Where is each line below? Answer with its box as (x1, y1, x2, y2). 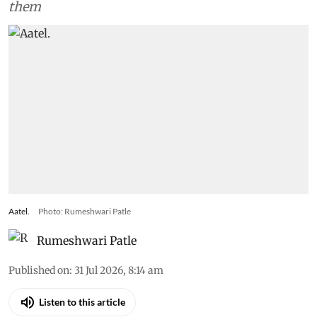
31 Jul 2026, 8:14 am (74, 263, 163, 277)
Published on (8, 263, 69, 277)
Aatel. (8, 205, 30, 217)
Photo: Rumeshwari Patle (38, 205, 131, 217)
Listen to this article (39, 296, 125, 309)
